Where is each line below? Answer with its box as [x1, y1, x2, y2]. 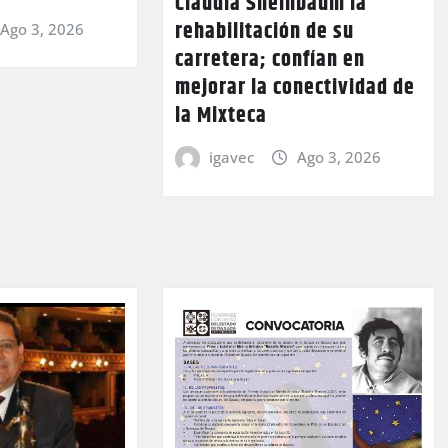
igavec [209, 147, 255, 168]
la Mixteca [174, 99, 267, 134]
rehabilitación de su [174, 15, 354, 50]
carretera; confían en [174, 43, 365, 78]
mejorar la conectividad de [174, 71, 415, 106]
